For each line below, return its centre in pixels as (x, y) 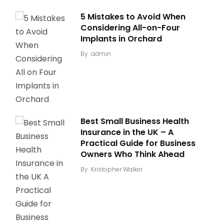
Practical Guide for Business (138, 143)
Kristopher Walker (117, 169)
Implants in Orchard (121, 39)
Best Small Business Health (135, 121)
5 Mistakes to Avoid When (133, 17)
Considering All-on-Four (130, 28)
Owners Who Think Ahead (132, 154)
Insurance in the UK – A (127, 132)
